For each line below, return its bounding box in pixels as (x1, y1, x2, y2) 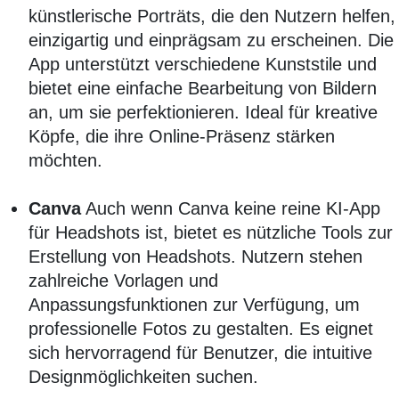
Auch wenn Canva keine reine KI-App (81, 199, 380, 219)
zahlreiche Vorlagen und (28, 271, 218, 291)
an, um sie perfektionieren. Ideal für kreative (28, 102, 378, 123)
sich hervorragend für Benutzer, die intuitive (28, 343, 372, 363)
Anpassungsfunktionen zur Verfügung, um (28, 295, 360, 315)
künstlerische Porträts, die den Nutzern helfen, (28, 6, 395, 27)
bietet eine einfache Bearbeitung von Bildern (28, 78, 377, 99)
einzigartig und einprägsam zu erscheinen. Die (28, 30, 394, 51)
